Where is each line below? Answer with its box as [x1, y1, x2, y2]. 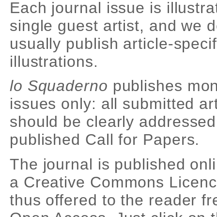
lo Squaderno [9, 77, 108, 95]
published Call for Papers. [9, 131, 200, 149]
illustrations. [9, 52, 98, 70]
